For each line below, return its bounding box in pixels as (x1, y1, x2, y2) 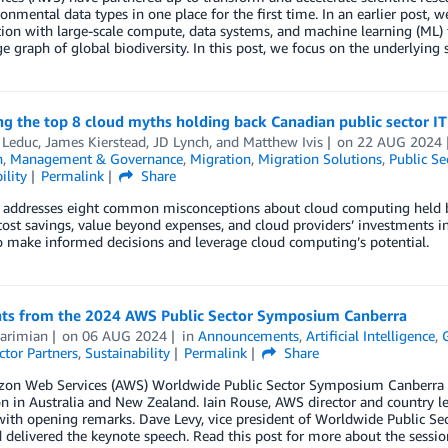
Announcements (198, 327, 300, 344)
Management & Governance (9, 150, 183, 167)
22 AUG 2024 (357, 133, 443, 150)
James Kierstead (44, 133, 146, 150)
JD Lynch (152, 133, 209, 150)
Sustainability (84, 344, 170, 361)
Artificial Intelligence (306, 327, 436, 344)
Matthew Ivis (242, 133, 323, 150)
